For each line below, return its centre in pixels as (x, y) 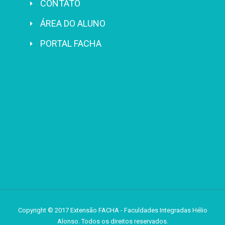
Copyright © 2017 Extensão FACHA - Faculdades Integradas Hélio (113, 210)
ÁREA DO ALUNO (73, 24)
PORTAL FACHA (71, 44)
